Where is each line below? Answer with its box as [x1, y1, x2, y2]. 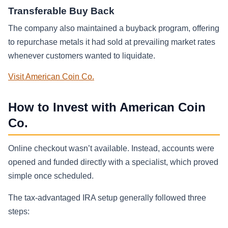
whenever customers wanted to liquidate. [8, 51, 155, 61]
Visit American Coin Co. [8, 72, 94, 81]
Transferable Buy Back [8, 6, 115, 17]
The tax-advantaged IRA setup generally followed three [8, 193, 206, 202]
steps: [8, 207, 30, 216]
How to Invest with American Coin [8, 100, 206, 115]
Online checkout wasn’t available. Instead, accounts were [8, 144, 214, 153]
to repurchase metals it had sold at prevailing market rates [8, 38, 215, 47]
